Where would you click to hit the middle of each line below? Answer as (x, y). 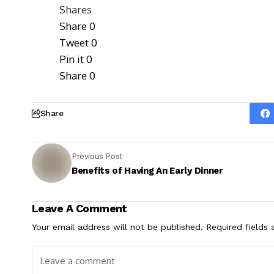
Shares (76, 10)
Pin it (72, 59)
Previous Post (97, 156)
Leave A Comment (80, 209)
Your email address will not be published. (117, 227)
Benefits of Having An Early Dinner (147, 170)
